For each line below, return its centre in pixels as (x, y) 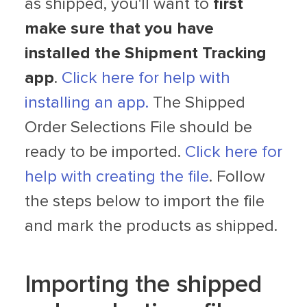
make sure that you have (119, 29)
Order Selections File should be (138, 127)
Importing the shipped (143, 285)
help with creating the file (117, 177)
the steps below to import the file (145, 201)
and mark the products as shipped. (151, 226)
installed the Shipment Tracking (146, 53)
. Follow (237, 177)
